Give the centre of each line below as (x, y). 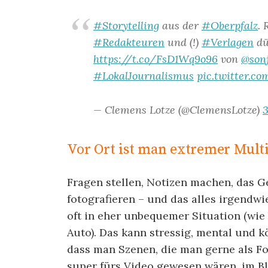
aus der (180, 25)
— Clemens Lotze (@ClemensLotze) (178, 109)
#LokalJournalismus (144, 75)
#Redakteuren (129, 42)
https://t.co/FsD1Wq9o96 (156, 59)
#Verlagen (228, 42)
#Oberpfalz (230, 25)
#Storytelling (126, 25)
